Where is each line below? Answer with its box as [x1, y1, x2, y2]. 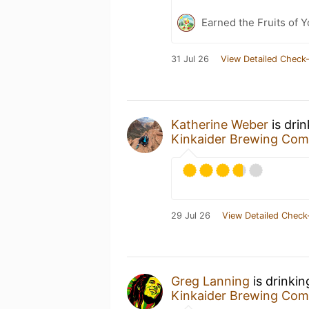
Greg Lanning [171, 274, 250, 288]
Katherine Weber [171, 117, 268, 132]
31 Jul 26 [171, 54, 209, 64]
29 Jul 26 [171, 210, 210, 221]
